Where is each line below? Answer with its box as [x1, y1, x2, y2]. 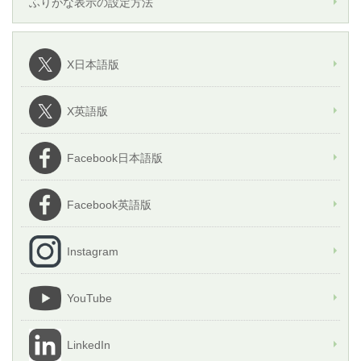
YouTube [67, 292, 112, 305]
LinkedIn [67, 338, 110, 352]
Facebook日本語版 [67, 151, 163, 165]
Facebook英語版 [67, 198, 151, 212]
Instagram [67, 245, 118, 259]
